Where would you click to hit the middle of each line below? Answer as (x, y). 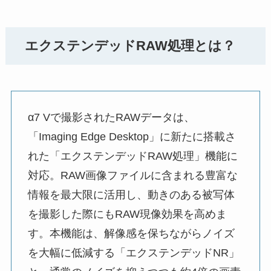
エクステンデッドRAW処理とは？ (130, 46)
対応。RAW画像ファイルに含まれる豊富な (132, 176)
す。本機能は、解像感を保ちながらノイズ (131, 234)
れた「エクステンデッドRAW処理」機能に (132, 156)
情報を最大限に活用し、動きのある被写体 (131, 195)
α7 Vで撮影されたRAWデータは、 (111, 118)
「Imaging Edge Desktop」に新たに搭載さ (132, 137)
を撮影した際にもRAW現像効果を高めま (127, 214)
